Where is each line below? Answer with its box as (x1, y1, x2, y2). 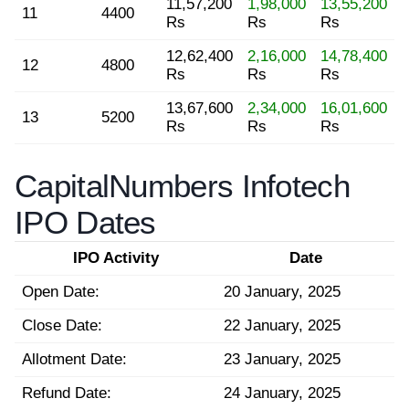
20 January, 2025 (224, 282, 341, 300)
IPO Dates (15, 204, 156, 240)
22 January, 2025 (224, 316, 341, 334)
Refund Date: (22, 383, 111, 402)
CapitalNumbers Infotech (15, 167, 350, 204)
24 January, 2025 (224, 383, 341, 402)
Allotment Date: (22, 350, 127, 368)
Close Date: (22, 316, 102, 334)
